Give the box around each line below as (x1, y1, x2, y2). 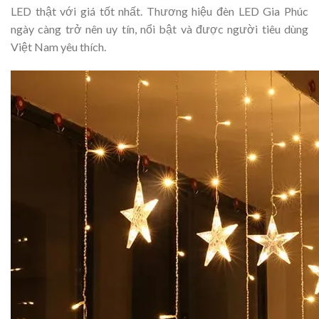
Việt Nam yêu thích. (11, 39, 106, 53)
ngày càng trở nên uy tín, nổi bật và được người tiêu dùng (11, 21, 308, 36)
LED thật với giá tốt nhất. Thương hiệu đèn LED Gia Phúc (11, 4, 308, 18)
